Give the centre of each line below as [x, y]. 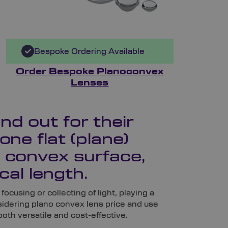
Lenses [90, 83]
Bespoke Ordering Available [90, 51]
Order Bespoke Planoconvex [90, 72]
